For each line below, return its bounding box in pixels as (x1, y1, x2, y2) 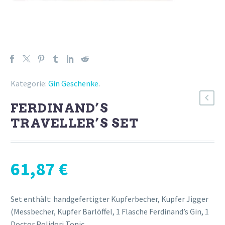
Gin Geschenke (48, 78, 98, 88)
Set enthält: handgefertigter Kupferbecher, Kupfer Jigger (11, 193, 208, 204)
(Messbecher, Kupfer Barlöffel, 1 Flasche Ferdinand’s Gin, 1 (11, 206, 209, 216)
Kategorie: (11, 78, 47, 88)
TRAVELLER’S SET (11, 115, 139, 131)
